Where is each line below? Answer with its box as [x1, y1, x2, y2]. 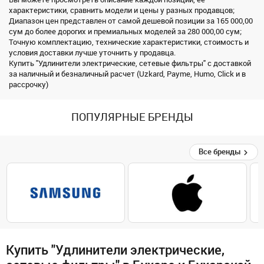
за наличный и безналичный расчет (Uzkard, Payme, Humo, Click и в [9, 70, 246, 79]
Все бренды [199, 147, 243, 157]
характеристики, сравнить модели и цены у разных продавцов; [9, 6, 235, 15]
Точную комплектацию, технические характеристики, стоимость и [9, 38, 249, 47]
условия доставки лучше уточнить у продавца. [9, 48, 176, 58]
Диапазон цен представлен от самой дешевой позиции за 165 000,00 [9, 16, 253, 26]
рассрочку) [9, 80, 48, 90]
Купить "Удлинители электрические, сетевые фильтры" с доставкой [9, 59, 251, 68]
